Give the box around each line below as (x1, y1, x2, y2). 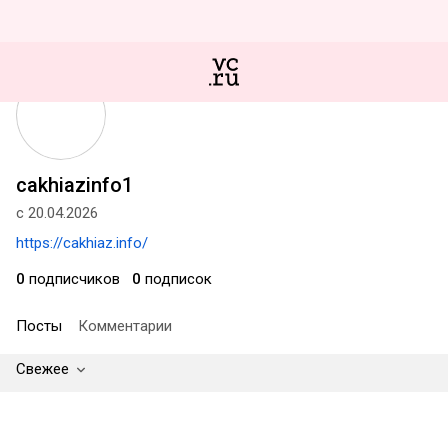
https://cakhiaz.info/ (16, 234, 148, 252)
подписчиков (25, 270, 120, 288)
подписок (141, 270, 212, 288)
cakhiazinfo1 (16, 173, 133, 197)
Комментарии (78, 317, 172, 335)
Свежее (16, 360, 69, 378)
